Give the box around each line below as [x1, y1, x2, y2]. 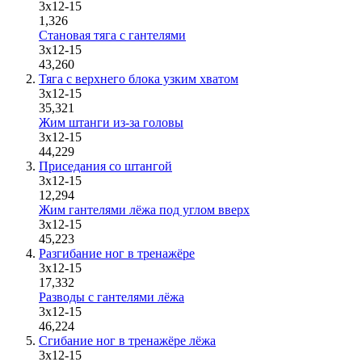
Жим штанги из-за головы [39, 116, 183, 129]
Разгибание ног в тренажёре [39, 246, 195, 260]
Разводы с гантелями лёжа [39, 290, 184, 304]
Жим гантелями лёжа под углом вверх [39, 203, 250, 217]
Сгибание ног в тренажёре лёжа [39, 334, 216, 347]
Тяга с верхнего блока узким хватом [39, 72, 238, 86]
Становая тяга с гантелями [39, 28, 186, 42]
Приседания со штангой [39, 159, 172, 173]
